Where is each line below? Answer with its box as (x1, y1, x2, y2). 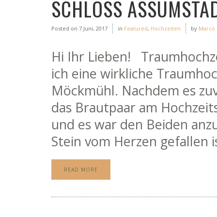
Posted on (51, 25, 77, 32)
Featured (124, 25, 148, 32)
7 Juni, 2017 (77, 25, 108, 32)
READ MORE (64, 166, 98, 173)
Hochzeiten (151, 25, 181, 32)
